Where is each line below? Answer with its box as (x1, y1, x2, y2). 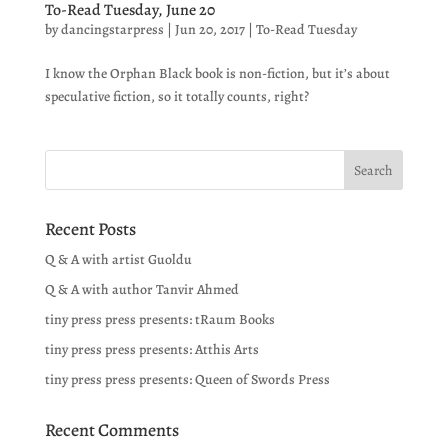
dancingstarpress (60, 20, 164, 40)
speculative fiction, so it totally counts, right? (44, 87, 309, 107)
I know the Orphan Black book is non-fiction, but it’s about (44, 64, 390, 84)
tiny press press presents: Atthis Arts (44, 340, 259, 360)
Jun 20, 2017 (174, 20, 245, 40)
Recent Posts (44, 217, 136, 242)
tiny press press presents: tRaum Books (44, 310, 275, 330)
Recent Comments (44, 418, 179, 443)
